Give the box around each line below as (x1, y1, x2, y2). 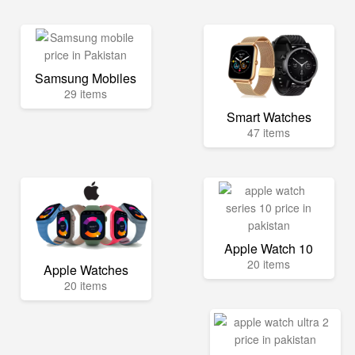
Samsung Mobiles (35, 69, 137, 87)
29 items (64, 86, 108, 101)
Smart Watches (226, 108, 311, 126)
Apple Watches (43, 261, 128, 279)
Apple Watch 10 (224, 239, 314, 258)
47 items (247, 124, 291, 140)
